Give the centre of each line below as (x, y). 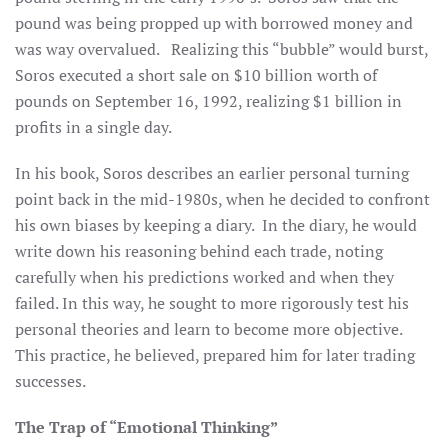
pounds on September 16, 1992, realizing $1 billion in (208, 101)
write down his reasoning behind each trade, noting (199, 251)
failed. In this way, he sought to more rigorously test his (212, 303)
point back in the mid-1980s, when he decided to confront (222, 199)
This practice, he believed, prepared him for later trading (215, 355)
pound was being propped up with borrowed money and (214, 23)
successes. (50, 381)
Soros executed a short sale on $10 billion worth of (196, 75)
